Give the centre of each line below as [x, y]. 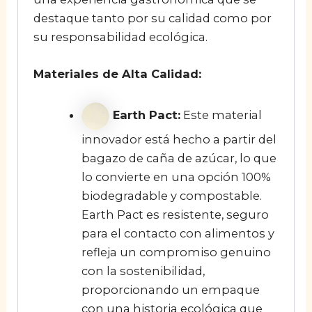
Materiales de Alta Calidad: [117, 74]
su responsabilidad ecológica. [120, 37]
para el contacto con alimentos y [178, 233]
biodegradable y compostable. [171, 195]
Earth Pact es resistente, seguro [175, 214]
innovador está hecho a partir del [179, 139]
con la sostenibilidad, [143, 271]
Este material [221, 115]
